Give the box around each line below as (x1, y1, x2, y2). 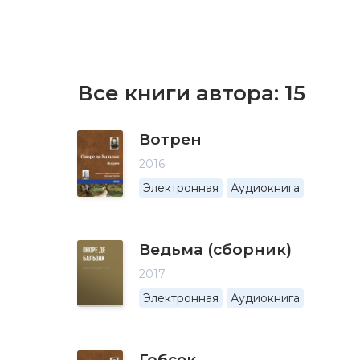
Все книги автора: (77, 80, 284, 106)
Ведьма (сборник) (139, 240, 292, 259)
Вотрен (139, 130, 202, 149)
